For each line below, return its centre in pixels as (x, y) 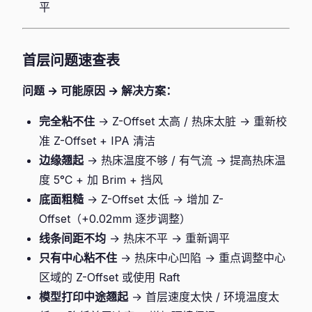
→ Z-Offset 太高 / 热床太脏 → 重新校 (191, 121)
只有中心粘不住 (78, 258)
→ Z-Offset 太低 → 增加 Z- (154, 199)
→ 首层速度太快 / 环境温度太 (204, 297)
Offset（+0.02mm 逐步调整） (115, 219)
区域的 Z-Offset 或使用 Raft (109, 277)
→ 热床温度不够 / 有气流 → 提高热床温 (185, 160)
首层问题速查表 (71, 61)
